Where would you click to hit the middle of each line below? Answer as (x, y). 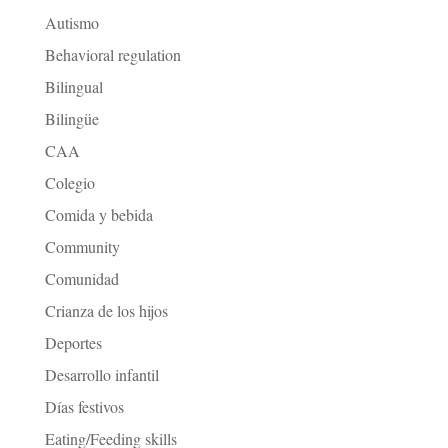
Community (82, 247)
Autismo (71, 23)
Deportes (73, 343)
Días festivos (84, 407)
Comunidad (81, 279)
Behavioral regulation (112, 55)
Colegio (69, 183)
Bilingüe (71, 119)
